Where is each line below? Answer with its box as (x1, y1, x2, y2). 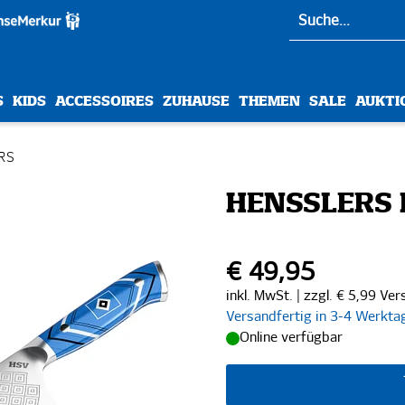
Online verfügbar (240, 331, 344, 344)
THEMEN (239, 95, 300, 108)
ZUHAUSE (163, 95, 230, 108)
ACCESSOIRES (55, 95, 154, 108)
